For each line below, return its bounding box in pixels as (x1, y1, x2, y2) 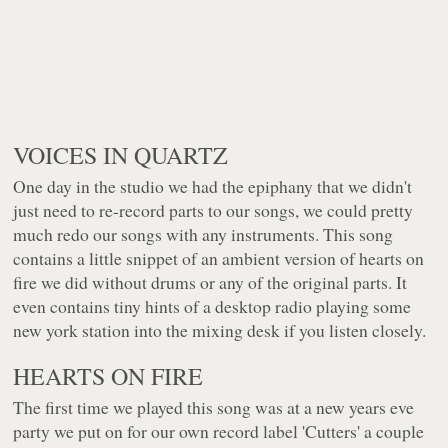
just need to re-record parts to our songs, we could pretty (13, 198, 414, 223)
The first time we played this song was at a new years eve (13, 395, 415, 420)
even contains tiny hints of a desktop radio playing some (13, 294, 412, 319)
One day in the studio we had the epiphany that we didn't (13, 174, 413, 199)
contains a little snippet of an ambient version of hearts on (13, 246, 425, 271)
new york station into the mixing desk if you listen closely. (13, 318, 427, 343)
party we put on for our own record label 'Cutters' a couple (13, 419, 425, 444)
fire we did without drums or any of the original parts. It (13, 270, 408, 295)
